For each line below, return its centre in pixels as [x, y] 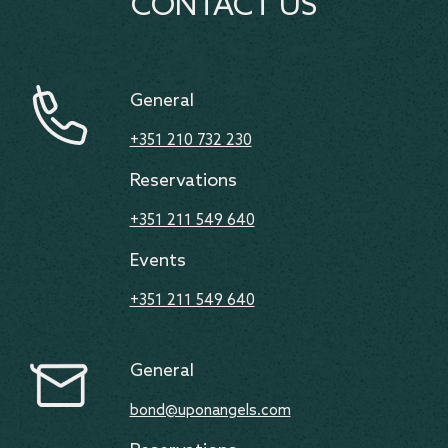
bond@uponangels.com [210, 411]
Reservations [183, 181]
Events [157, 261]
